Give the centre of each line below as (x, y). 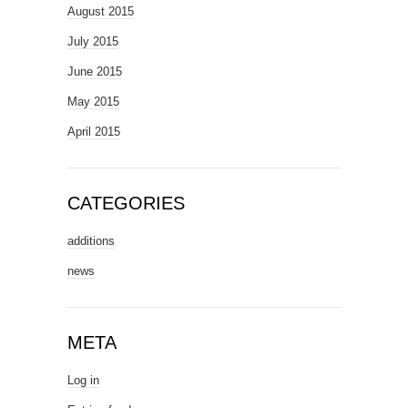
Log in (83, 380)
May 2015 (93, 101)
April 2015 (94, 131)
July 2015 (93, 41)
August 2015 (101, 11)
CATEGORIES (126, 203)
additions (91, 240)
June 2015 (95, 71)
